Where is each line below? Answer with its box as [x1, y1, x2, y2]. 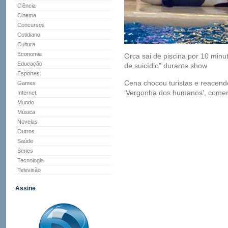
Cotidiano [17, 32, 40, 38]
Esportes [17, 70, 40, 76]
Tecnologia [17, 157, 44, 163]
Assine [15, 185, 36, 192]
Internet [17, 90, 36, 96]
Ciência [17, 3, 36, 9]
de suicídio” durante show [124, 62, 207, 70]
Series [17, 148, 33, 154]
